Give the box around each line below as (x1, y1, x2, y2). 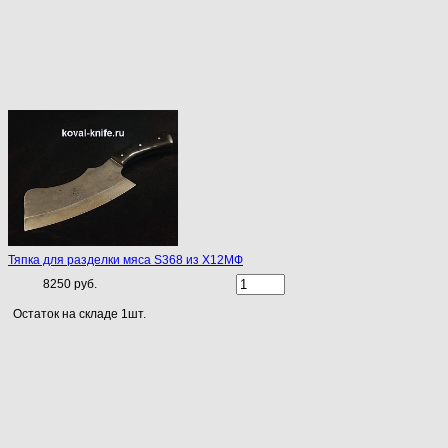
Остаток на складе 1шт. (13, 307, 146, 322)
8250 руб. (43, 277, 97, 292)
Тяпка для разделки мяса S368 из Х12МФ (8, 253, 243, 268)
